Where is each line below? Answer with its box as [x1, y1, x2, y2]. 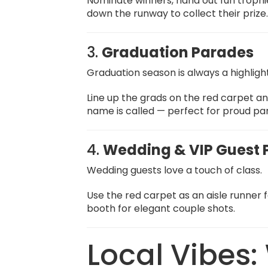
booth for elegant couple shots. [87, 202, 236, 215]
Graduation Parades [102, 42, 254, 62]
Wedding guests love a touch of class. [87, 163, 263, 177]
